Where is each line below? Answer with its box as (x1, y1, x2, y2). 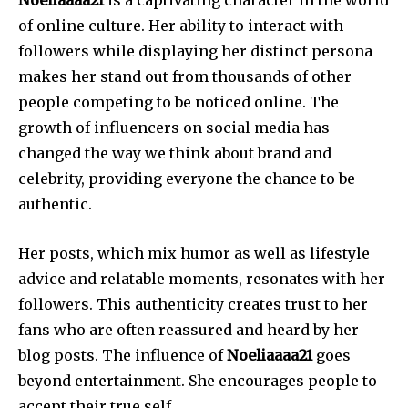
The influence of (102, 346, 227, 365)
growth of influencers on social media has (18, 118, 330, 138)
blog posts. (18, 346, 98, 365)
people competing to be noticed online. (18, 93, 306, 112)
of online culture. (18, 16, 145, 36)
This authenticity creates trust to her (97, 295, 368, 314)
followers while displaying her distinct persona (18, 42, 372, 61)
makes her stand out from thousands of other (18, 67, 352, 87)
